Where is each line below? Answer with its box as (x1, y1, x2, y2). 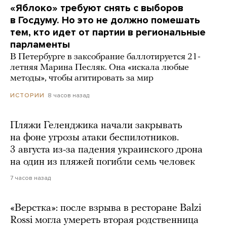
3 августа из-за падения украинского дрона (10, 145, 203, 156)
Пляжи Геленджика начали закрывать (10, 121, 182, 131)
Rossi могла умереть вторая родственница (10, 215, 199, 226)
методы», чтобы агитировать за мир (10, 73, 154, 84)
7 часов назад (10, 174, 51, 182)
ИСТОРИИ (10, 92, 45, 99)
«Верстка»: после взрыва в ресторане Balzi (10, 203, 201, 214)
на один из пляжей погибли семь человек (10, 157, 195, 168)
